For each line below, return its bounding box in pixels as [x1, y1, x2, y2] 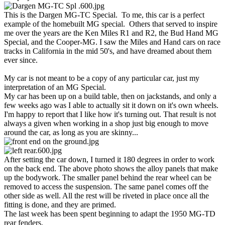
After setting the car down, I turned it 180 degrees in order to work [4, 155, 214, 164]
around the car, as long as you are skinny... [4, 128, 138, 137]
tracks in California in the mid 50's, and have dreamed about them [4, 47, 211, 56]
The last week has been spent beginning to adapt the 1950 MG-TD [4, 209, 215, 218]
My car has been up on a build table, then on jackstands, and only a [4, 92, 216, 101]
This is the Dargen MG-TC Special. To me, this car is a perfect [4, 11, 204, 20]
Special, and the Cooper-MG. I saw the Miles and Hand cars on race [4, 38, 220, 47]
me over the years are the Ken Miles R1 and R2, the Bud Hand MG [4, 29, 218, 38]
